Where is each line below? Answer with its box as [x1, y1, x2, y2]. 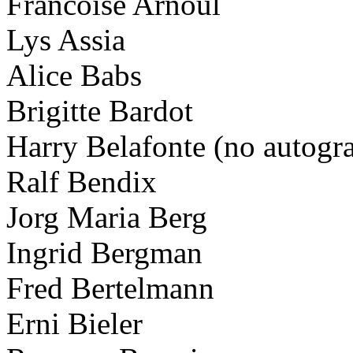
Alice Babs [6, 58, 142, 92]
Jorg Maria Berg [6, 199, 207, 234]
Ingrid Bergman [6, 235, 203, 269]
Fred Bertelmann [6, 270, 214, 305]
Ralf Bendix [6, 164, 157, 199]
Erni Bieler [6, 306, 143, 340]
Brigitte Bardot [6, 93, 193, 128]
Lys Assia [6, 22, 125, 57]
